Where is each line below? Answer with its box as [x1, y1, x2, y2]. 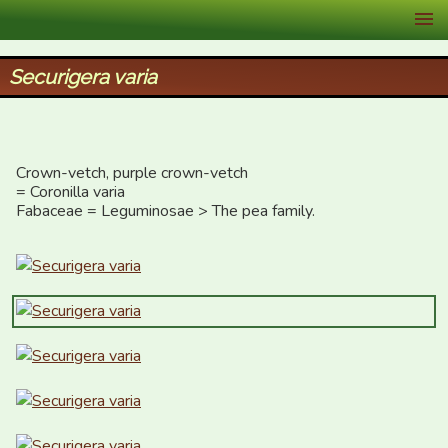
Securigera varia [8, 65, 157, 89]
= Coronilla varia [16, 181, 125, 203]
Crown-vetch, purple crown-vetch [16, 162, 248, 184]
